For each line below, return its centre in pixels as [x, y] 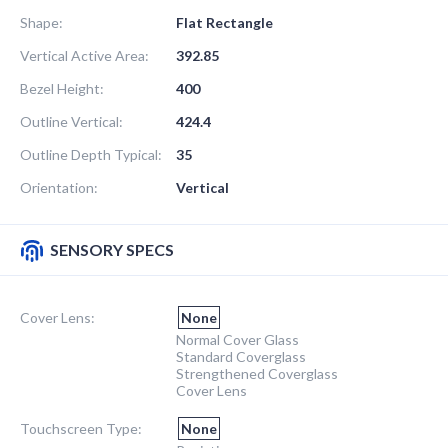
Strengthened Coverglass [257, 373]
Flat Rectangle [224, 22]
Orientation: [59, 187]
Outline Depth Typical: [91, 154]
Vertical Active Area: [84, 55]
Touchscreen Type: [81, 428]
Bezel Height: [62, 88]
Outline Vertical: [71, 121]
